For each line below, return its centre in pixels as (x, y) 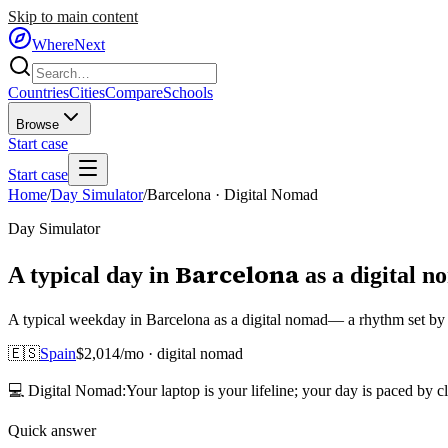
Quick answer (52, 430)
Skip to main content (73, 16)
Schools (188, 92)
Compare (134, 92)
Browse (37, 124)
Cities (87, 92)
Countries (38, 92)
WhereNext (68, 44)
